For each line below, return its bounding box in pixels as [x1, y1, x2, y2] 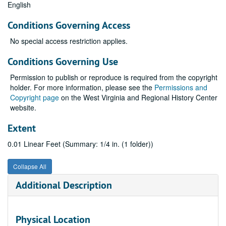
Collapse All [13, 162, 46, 171]
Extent [8, 122, 36, 135]
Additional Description [16, 179, 112, 192]
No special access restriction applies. [10, 36, 128, 46]
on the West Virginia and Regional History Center [59, 92, 217, 102]
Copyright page [10, 92, 59, 102]
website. [10, 102, 36, 112]
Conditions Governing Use [8, 55, 118, 68]
